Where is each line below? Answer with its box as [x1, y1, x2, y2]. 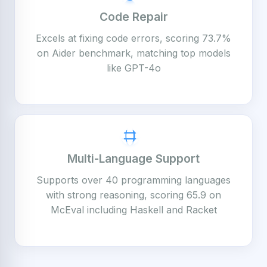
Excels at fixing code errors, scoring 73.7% [36, 32, 231, 44]
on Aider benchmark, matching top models [36, 47, 231, 59]
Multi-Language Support [67, 151, 200, 166]
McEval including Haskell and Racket [50, 204, 217, 216]
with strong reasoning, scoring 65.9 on [46, 189, 221, 201]
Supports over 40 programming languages [36, 174, 231, 186]
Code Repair [99, 10, 168, 24]
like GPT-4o [106, 62, 161, 74]
